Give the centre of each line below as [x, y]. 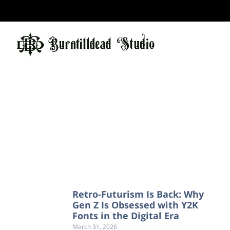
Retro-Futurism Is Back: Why [138, 194]
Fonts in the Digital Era [126, 216]
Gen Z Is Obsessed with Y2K [135, 205]
